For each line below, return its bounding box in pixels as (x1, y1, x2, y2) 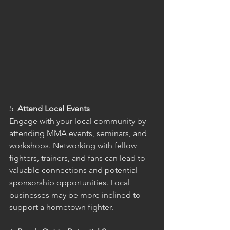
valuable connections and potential (9, 165, 140, 175)
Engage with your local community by (9, 116, 148, 126)
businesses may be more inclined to (9, 189, 143, 200)
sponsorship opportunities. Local (9, 177, 132, 187)
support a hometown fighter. (9, 202, 113, 212)
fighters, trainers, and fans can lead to (9, 152, 147, 163)
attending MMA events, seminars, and (9, 128, 149, 138)
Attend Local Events (17, 103, 90, 113)
